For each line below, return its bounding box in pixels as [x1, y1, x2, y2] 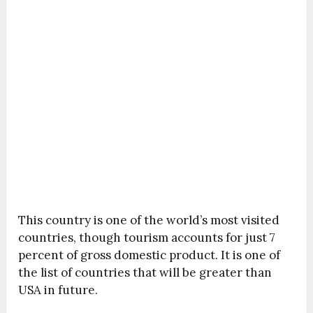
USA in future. [18, 282, 99, 298]
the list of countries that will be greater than [18, 264, 272, 280]
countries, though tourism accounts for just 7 [18, 229, 276, 245]
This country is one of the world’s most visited [18, 212, 280, 228]
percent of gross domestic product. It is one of [18, 247, 281, 263]
